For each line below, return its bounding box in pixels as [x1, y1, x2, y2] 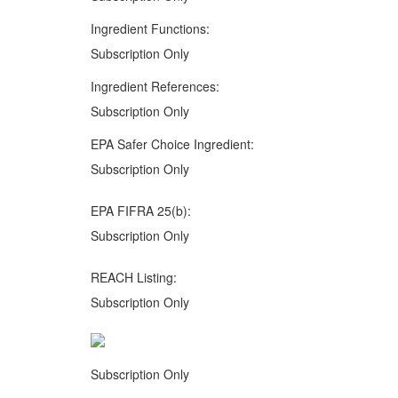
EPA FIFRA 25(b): [91, 202, 191, 220]
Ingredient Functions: [91, 20, 210, 38]
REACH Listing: [91, 268, 177, 287]
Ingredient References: [91, 77, 219, 96]
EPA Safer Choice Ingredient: [91, 135, 254, 154]
